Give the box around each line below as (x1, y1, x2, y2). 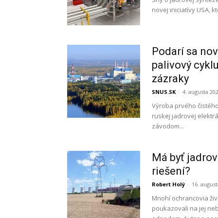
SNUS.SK (152, 88, 176, 95)
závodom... (152, 122, 184, 130)
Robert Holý (152, 181, 185, 188)
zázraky (152, 73, 189, 85)
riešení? (152, 165, 190, 177)
